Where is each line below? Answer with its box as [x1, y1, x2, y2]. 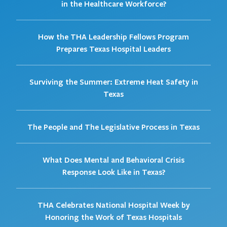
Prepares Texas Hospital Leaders [56, 44, 171, 54]
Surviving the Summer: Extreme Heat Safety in [29, 77, 198, 87]
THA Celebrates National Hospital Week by [37, 200, 190, 210]
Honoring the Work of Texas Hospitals [45, 212, 182, 222]
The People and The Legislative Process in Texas [27, 122, 200, 132]
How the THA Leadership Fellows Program [38, 31, 189, 42]
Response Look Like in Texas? [62, 167, 165, 177]
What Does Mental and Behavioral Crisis [43, 155, 184, 165]
